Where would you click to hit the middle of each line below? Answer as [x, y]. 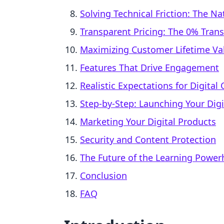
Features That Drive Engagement [149, 67]
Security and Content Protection [148, 139]
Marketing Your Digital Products [148, 121]
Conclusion [103, 175]
